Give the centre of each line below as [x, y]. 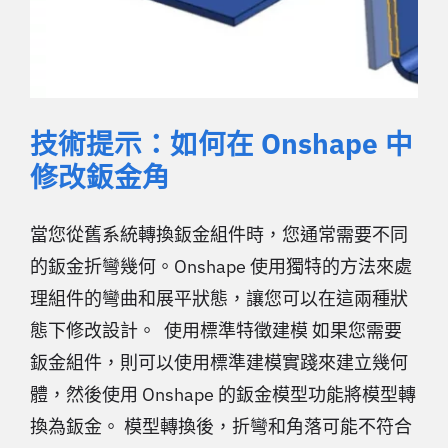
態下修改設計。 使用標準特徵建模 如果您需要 [216, 330]
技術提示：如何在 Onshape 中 [221, 143]
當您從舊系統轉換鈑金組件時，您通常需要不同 [219, 234]
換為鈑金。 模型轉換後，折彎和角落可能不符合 [221, 426]
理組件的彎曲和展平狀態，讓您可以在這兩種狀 [219, 298]
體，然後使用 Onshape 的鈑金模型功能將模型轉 [223, 394]
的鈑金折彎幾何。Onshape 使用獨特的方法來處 [221, 266]
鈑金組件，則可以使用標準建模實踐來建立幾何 [219, 362]
